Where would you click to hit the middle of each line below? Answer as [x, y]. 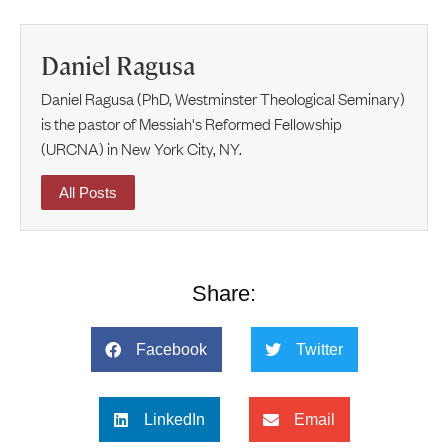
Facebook [171, 349]
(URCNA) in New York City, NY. [141, 149]
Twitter [319, 349]
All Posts [88, 193]
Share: [224, 294]
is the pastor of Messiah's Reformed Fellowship [191, 124]
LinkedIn [174, 419]
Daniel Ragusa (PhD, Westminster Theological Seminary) [223, 99]
